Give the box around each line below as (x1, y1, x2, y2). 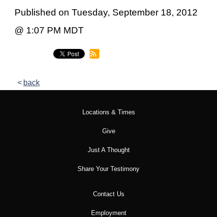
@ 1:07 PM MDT (15, 25, 84, 36)
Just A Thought (87, 146, 130, 154)
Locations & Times (82, 108, 135, 116)
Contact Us (93, 190, 124, 198)
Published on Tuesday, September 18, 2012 (15, 7, 198, 18)
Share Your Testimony (77, 165, 139, 173)
